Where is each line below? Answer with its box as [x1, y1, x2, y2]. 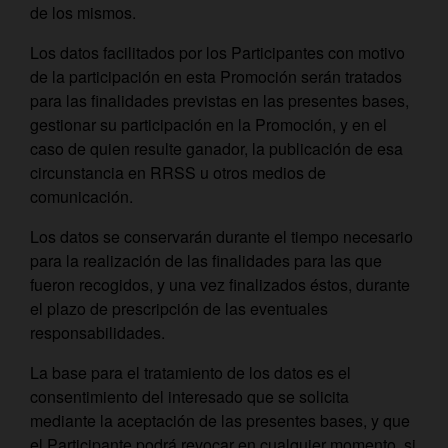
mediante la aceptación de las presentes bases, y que [30, 409, 410, 432]
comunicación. [30, 185, 133, 208]
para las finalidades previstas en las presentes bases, [30, 89, 409, 112]
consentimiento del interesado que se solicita [30, 385, 349, 408]
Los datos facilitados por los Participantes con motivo [30, 41, 405, 64]
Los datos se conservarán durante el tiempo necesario [30, 225, 413, 248]
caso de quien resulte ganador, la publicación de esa [30, 137, 403, 160]
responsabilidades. [30, 321, 165, 344]
